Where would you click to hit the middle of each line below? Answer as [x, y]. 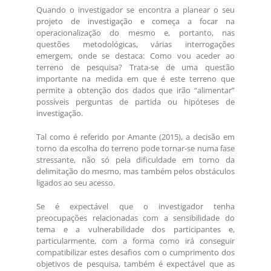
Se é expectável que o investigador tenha [135, 207]
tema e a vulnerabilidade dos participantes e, [135, 230]
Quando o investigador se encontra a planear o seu [135, 10]
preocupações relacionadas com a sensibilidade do [135, 218]
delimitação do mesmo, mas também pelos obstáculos [135, 171]
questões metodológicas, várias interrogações [135, 44]
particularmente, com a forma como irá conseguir [135, 241]
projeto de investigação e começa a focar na [135, 21]
